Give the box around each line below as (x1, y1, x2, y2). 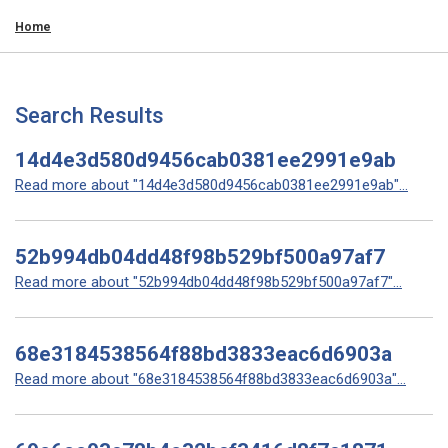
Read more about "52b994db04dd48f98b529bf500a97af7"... (15, 273, 402, 291)
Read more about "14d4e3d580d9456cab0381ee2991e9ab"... (15, 176, 408, 194)
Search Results (15, 103, 164, 128)
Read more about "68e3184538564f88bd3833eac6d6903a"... (15, 370, 406, 388)
